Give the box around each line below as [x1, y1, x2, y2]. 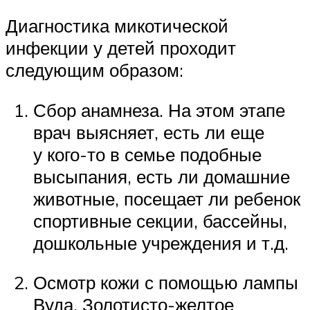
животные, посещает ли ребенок [33, 187, 300, 210]
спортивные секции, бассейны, [33, 209, 287, 232]
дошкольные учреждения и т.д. [33, 231, 289, 254]
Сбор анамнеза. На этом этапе [33, 98, 285, 121]
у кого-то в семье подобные [33, 143, 262, 165]
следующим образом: [6, 59, 183, 82]
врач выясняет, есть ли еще [33, 120, 264, 143]
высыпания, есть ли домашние [33, 165, 290, 188]
